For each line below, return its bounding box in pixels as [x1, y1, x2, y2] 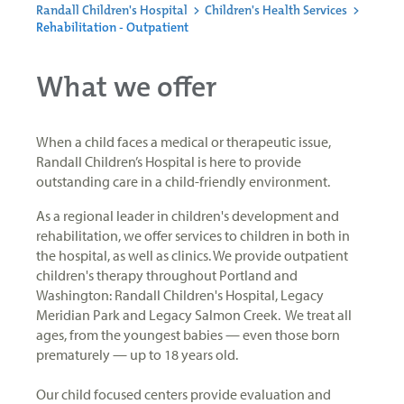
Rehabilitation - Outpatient [36, 19, 188, 35]
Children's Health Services [205, 2, 347, 18]
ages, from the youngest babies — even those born [36, 325, 340, 344]
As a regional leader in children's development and [36, 206, 339, 225]
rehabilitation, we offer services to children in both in [36, 225, 350, 244]
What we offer [36, 69, 216, 106]
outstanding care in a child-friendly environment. [36, 171, 335, 190]
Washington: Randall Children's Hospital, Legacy [36, 285, 324, 304]
